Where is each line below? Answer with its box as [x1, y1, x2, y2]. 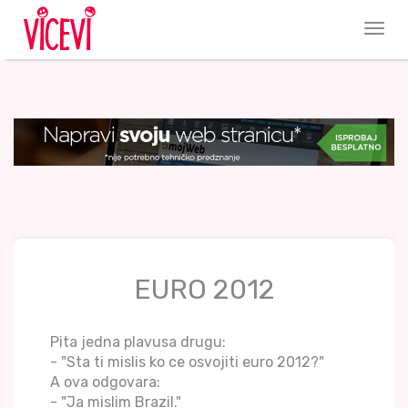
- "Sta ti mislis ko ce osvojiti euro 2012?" [50, 353, 324, 372]
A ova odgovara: [50, 373, 160, 392]
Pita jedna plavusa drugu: [50, 333, 226, 352]
